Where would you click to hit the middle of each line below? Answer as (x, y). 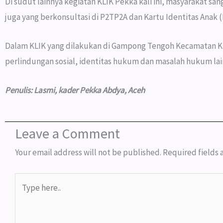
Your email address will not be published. (88, 153)
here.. (24, 195)
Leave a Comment (67, 134)
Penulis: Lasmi (30, 90)
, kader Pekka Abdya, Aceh (100, 90)
